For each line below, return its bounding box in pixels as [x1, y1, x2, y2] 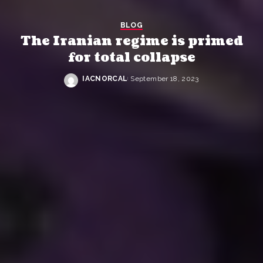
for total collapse [68, 49, 195, 66]
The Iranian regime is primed [20, 32, 243, 50]
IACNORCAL [82, 75, 128, 83]
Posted [82, 79, 111, 88]
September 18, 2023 [130, 75, 199, 83]
